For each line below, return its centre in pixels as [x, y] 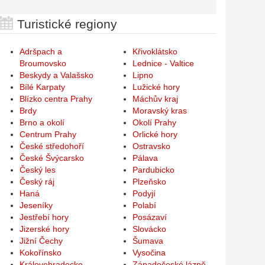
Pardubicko [154, 170]
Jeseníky [36, 206]
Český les [37, 170]
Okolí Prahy [155, 123]
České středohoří [51, 146]
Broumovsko [43, 64]
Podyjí [144, 194]
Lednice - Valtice [164, 64]
